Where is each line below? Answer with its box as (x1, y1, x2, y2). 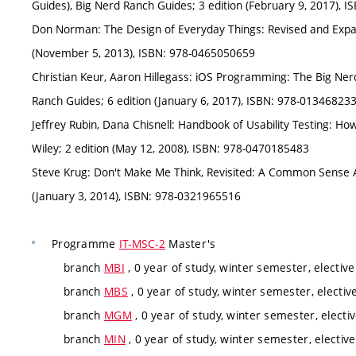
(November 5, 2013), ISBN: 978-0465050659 (32, 44, 255, 60)
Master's (165, 235, 216, 251)
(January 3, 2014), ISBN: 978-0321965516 (32, 188, 241, 203)
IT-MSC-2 (118, 235, 166, 251)
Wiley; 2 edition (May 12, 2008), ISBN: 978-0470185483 (32, 140, 309, 156)
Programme (52, 235, 119, 251)
